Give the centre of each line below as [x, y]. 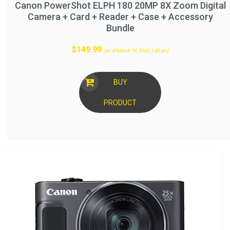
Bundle [120, 28]
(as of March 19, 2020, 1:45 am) [136, 50]
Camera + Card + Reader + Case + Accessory [120, 16]
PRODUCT [120, 102]
